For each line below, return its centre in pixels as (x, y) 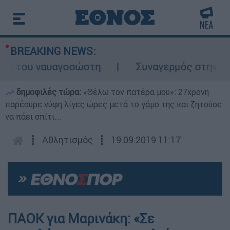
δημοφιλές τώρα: (49, 92)
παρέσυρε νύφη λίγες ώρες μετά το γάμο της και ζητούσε (113, 104)
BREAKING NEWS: (53, 51)
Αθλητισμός (68, 140)
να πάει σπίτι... (34, 117)
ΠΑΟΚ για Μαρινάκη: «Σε (81, 219)
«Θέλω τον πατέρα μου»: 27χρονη (146, 92)
